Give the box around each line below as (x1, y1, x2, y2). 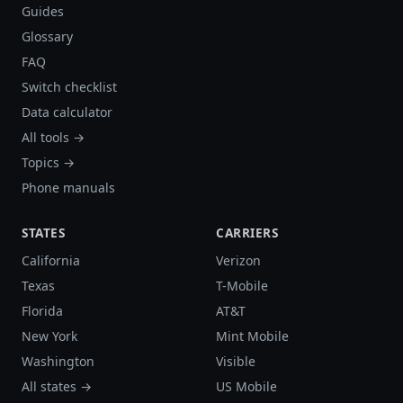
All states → (22, 377, 92, 395)
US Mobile (216, 377, 277, 395)
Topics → (22, 153, 75, 171)
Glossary (22, 27, 73, 45)
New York (22, 327, 77, 345)
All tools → (22, 128, 85, 146)
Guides (22, 2, 64, 20)
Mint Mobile (216, 327, 289, 345)
